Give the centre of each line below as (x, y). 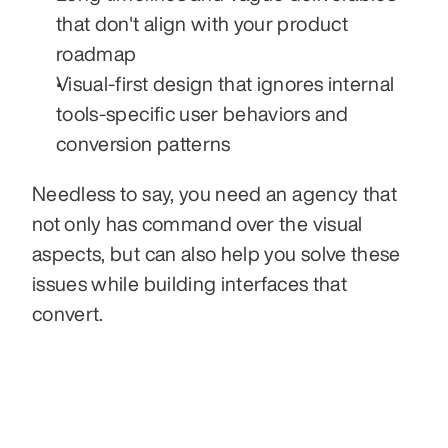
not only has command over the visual (197, 223)
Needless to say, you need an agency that (215, 193)
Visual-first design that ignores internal (225, 83)
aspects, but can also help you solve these (216, 253)
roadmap (96, 53)
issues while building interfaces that (189, 283)
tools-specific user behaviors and (202, 113)
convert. (68, 313)
